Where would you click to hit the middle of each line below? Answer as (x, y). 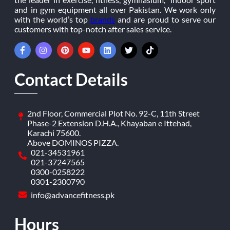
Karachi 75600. (54, 133)
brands (103, 19)
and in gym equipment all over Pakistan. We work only (115, 9)
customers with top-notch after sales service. (93, 29)
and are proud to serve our (165, 19)
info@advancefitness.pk (73, 195)
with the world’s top (52, 19)
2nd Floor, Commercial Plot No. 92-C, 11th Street (113, 113)
